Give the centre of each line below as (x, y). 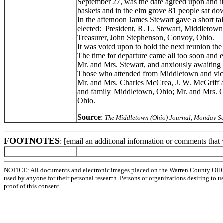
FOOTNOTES (32, 141)
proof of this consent (32, 186)
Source (89, 117)
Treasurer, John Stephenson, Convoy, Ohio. (146, 37)
